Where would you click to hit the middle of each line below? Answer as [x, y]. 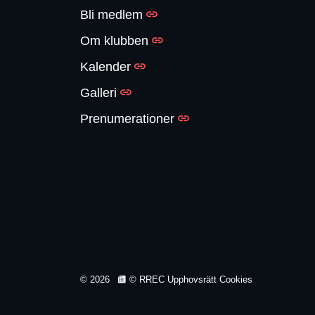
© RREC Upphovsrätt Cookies [191, 279]
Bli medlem [111, 15]
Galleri [98, 93]
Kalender [105, 67]
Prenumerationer [127, 119]
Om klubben [114, 41]
